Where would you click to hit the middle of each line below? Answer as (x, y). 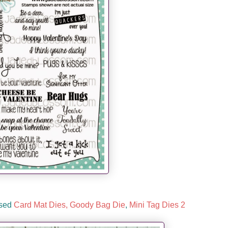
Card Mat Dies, (41, 205)
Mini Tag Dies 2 (157, 205)
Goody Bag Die (97, 205)
